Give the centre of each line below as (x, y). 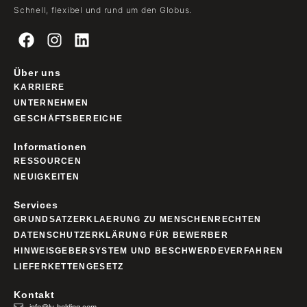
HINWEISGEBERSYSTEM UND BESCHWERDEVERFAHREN (149, 251)
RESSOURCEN (48, 161)
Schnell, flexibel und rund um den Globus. (103, 10)
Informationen (51, 147)
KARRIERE (39, 87)
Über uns (37, 73)
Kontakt (35, 295)
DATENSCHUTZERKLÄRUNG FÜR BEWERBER (121, 235)
